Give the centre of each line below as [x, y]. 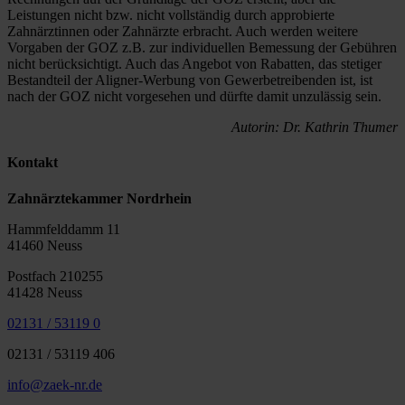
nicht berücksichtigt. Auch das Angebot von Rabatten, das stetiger [194, 64]
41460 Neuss [45, 245]
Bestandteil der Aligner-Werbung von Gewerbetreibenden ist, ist [190, 80]
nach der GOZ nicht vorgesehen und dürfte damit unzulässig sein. [194, 97]
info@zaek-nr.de [55, 384]
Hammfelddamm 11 [64, 229]
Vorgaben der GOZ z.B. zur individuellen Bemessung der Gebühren [202, 48]
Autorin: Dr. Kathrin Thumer [315, 127]
